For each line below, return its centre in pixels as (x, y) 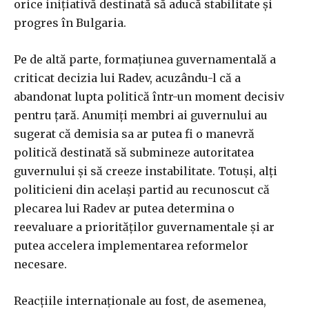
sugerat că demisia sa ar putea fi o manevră (134, 134)
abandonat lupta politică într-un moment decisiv (149, 97)
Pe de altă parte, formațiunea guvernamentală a (145, 60)
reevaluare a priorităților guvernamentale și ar (144, 227)
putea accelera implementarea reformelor (131, 246)
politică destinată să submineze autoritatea (134, 153)
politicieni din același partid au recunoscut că (142, 190)
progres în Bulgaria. (70, 23)
